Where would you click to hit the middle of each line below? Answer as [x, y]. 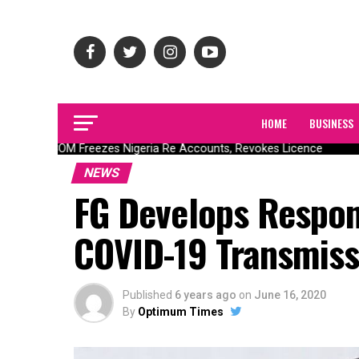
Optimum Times [181, 312]
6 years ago [206, 295]
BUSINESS [331, 123]
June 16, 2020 [290, 295]
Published [147, 295]
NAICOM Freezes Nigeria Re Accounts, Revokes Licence [162, 149]
